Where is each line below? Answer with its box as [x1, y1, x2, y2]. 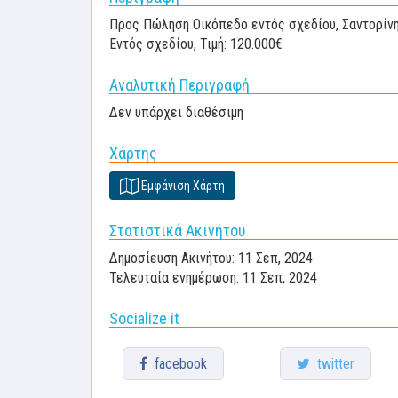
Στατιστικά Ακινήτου [109, 221, 245, 240]
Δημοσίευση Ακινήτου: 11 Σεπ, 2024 [109, 250, 313, 267]
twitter [310, 355, 354, 372]
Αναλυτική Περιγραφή [109, 76, 250, 94]
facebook [147, 355, 207, 372]
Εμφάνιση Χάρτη [141, 179, 225, 193]
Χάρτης [109, 144, 157, 163]
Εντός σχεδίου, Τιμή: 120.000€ [109, 36, 283, 52]
